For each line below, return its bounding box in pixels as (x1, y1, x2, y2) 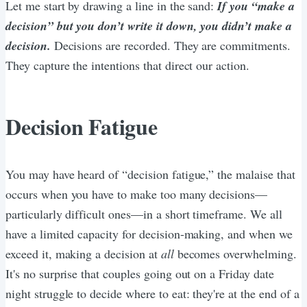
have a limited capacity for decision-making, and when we (5, 225, 293, 242)
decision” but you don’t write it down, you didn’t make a (5, 16, 292, 34)
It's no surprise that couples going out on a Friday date (5, 265, 274, 282)
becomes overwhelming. (173, 245, 297, 262)
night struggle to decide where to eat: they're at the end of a (5, 284, 299, 302)
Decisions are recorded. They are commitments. (53, 36, 291, 53)
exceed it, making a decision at (5, 245, 161, 262)
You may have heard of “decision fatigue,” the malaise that (5, 165, 295, 182)
